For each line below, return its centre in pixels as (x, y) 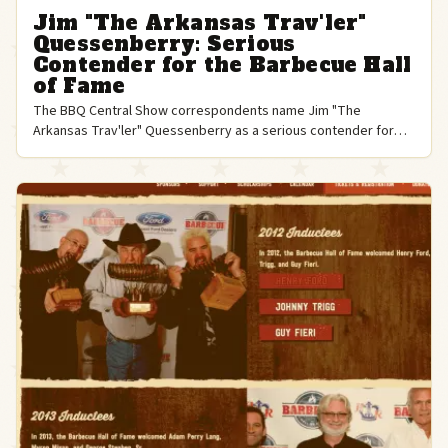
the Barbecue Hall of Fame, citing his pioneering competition (213, 150)
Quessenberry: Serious (164, 43)
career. (54, 170)
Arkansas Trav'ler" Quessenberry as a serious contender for (213, 130)
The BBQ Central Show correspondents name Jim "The (197, 110)
